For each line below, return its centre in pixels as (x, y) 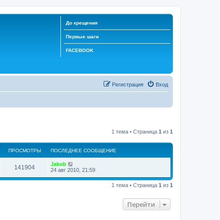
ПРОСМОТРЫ (25, 151)
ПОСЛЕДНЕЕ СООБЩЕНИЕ (83, 151)
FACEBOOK (80, 50)
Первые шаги (82, 37)
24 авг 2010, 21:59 (73, 170)
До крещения (82, 23)
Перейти (141, 204)
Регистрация (128, 84)
